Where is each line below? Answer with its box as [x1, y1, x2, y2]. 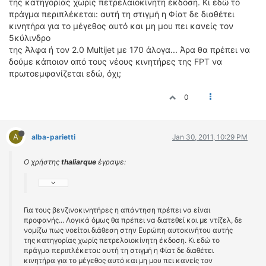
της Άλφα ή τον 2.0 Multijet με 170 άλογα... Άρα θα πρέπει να [9, 45, 250, 55]
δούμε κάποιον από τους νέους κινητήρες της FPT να [9, 56, 222, 66]
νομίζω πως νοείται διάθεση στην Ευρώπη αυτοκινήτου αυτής [24, 226, 233, 235]
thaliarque [61, 157, 96, 166]
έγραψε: [96, 157, 126, 166]
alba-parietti [31, 132, 75, 141]
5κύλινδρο [9, 33, 50, 43]
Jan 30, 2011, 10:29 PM [172, 132, 248, 141]
